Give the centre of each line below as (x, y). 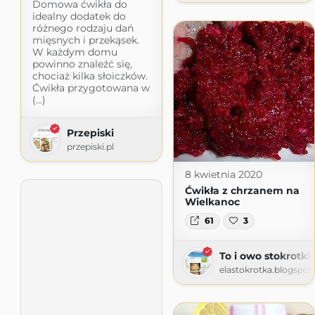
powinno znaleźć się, (82, 64)
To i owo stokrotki (264, 256)
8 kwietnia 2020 (223, 175)
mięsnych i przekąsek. (85, 40)
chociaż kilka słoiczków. (90, 76)
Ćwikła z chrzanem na (242, 191)
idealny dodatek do (79, 17)
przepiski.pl (90, 147)
